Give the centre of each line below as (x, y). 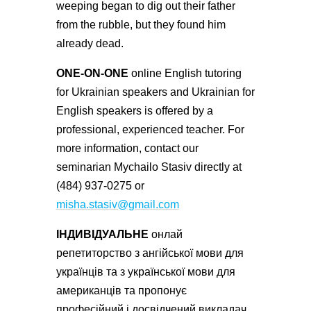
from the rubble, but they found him (141, 25)
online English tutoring (186, 73)
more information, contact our (127, 148)
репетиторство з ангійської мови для (150, 253)
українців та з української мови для (145, 272)
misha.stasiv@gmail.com (117, 204)
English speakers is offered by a (134, 111)
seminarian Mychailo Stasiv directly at (149, 167)
